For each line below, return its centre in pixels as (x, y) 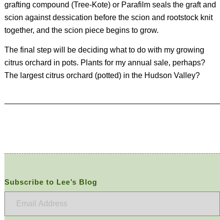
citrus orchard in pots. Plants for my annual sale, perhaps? (105, 62)
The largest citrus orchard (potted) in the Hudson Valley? (102, 75)
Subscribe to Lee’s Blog (51, 182)
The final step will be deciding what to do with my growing (104, 50)
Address (16, 210)
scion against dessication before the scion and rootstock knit (108, 18)
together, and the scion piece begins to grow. (81, 30)
